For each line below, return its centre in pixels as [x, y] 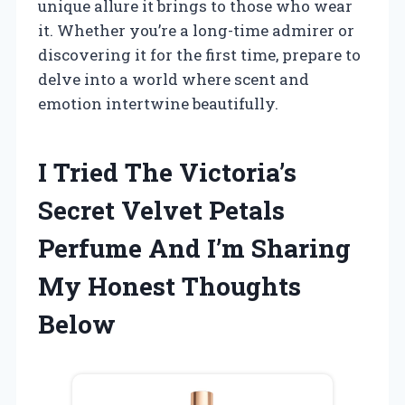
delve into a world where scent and [174, 79]
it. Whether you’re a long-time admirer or [196, 30]
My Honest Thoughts [170, 286]
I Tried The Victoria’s [167, 172]
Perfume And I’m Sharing [194, 248]
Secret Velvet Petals [161, 210]
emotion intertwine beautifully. [158, 103]
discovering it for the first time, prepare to [199, 54]
